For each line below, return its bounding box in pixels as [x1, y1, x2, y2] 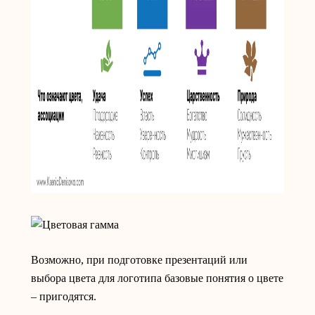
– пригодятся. [31, 290, 96, 302]
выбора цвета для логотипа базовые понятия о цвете [31, 272, 283, 284]
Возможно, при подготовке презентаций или [31, 254, 247, 266]
